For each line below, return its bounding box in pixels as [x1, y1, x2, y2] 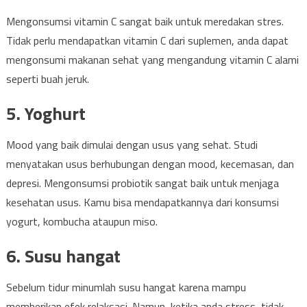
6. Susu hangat [5, 243, 121, 269]
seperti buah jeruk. [5, 71, 89, 87]
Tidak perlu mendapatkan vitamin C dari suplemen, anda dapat [5, 32, 288, 49]
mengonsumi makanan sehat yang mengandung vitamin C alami [5, 51, 299, 68]
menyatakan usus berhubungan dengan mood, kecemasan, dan [5, 156, 294, 172]
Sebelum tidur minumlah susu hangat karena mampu [5, 279, 246, 295]
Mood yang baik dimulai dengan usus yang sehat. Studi [5, 136, 258, 153]
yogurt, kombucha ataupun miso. [5, 213, 158, 230]
